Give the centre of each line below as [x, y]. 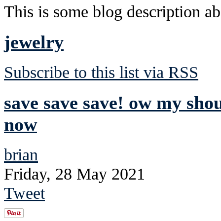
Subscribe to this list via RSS [101, 72]
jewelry [34, 42]
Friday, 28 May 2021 [74, 173]
